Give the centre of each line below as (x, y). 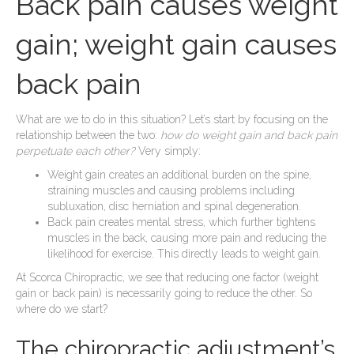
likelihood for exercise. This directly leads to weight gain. (184, 253)
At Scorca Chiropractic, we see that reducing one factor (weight (167, 277)
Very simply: (169, 151)
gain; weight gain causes (176, 44)
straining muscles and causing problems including (171, 190)
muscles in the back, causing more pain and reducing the (187, 237)
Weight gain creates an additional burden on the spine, (179, 174)
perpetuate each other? (77, 151)
